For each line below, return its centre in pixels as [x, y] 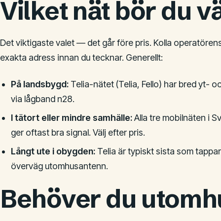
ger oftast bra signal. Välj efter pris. [78, 132]
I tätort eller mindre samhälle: [71, 118]
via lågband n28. [42, 99]
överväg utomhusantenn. [59, 166]
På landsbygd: [39, 84]
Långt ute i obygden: [53, 151]
